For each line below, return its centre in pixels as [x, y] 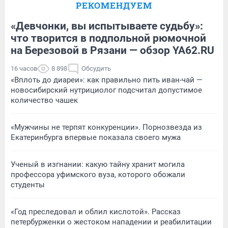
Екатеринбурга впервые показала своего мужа [96, 137]
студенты [28, 184]
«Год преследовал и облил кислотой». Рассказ [96, 211]
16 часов [24, 68]
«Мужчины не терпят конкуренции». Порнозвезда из [106, 127]
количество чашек [44, 100]
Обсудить [96, 68]
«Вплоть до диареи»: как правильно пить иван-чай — [107, 80]
